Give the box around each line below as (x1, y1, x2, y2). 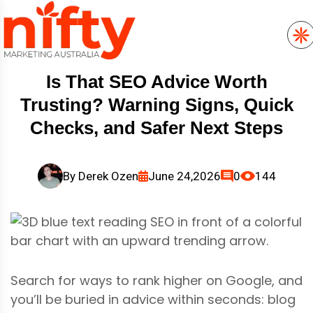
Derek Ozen (78, 168, 138, 183)
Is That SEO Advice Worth (45, 71, 268, 92)
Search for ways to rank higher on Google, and (10, 271, 303, 289)
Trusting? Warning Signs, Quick (20, 94, 293, 115)
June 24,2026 (147, 168, 221, 183)
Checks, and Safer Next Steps (30, 117, 283, 138)
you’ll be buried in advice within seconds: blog (10, 290, 296, 308)
